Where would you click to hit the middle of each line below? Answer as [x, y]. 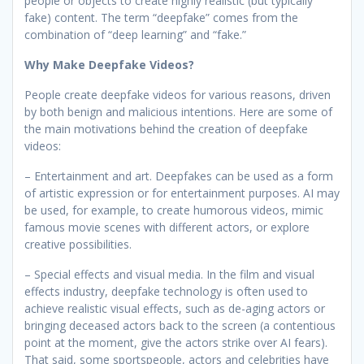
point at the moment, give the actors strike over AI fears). [176, 342]
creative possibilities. [80, 244]
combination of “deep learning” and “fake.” [137, 34]
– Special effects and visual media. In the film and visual [169, 274]
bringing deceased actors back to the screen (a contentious [180, 325]
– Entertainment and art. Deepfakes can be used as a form [179, 175]
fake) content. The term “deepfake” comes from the [161, 17]
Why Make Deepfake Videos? [111, 64]
